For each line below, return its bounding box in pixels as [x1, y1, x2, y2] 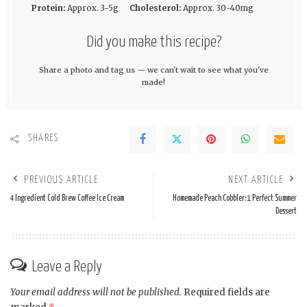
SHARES [28, 134, 58, 144]
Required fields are [184, 286, 270, 298]
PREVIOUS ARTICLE [24, 175, 98, 185]
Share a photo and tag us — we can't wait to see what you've [38, 64, 269, 75]
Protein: [31, 3, 65, 14]
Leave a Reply [32, 258, 102, 275]
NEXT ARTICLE [228, 175, 283, 185]
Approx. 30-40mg [182, 3, 254, 14]
